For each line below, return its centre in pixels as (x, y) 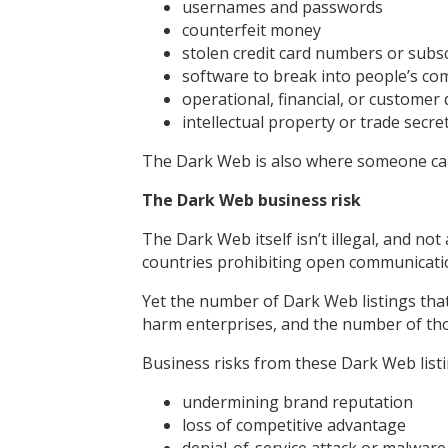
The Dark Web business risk (251, 199)
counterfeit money (251, 29)
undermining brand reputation (297, 401)
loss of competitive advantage (294, 424)
